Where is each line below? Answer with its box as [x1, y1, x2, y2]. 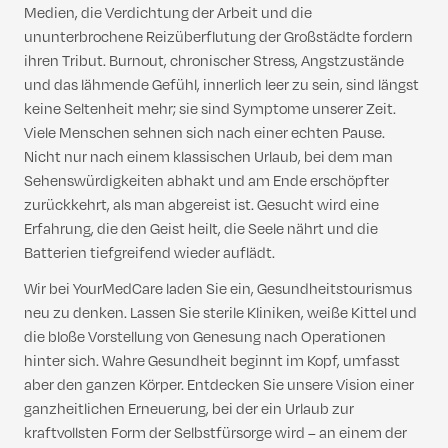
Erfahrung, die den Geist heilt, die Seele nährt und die [24, 219, 378, 240]
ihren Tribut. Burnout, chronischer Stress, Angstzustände [24, 51, 404, 72]
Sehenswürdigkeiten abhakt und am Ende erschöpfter [24, 171, 389, 192]
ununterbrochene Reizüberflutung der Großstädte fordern [24, 27, 413, 48]
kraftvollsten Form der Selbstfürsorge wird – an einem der [24, 423, 407, 444]
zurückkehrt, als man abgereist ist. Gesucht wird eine [24, 195, 379, 216]
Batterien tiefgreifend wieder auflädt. [24, 243, 275, 264]
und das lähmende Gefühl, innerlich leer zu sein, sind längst [24, 75, 419, 96]
